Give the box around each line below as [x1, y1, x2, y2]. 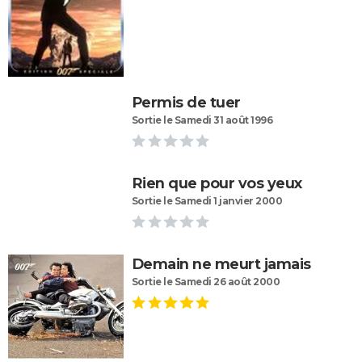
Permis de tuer [131, 94, 241, 112]
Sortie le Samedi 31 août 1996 [131, 114, 273, 127]
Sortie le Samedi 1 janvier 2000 [131, 195, 283, 208]
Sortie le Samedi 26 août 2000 [131, 276, 280, 288]
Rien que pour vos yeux [131, 175, 302, 193]
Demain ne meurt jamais [131, 255, 311, 274]
